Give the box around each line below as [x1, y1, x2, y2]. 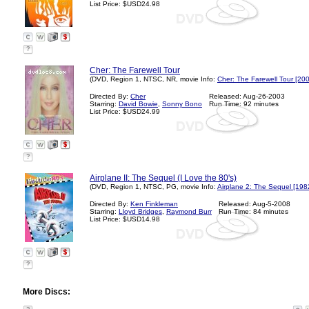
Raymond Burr [166, 208, 212, 215]
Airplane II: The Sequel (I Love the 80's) [90, 173, 237, 183]
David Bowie [119, 100, 158, 108]
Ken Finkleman [130, 200, 178, 208]
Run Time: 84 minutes [219, 208, 288, 215]
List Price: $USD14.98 [90, 215, 160, 223]
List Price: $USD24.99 [90, 108, 160, 115]
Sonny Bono [162, 100, 202, 108]
